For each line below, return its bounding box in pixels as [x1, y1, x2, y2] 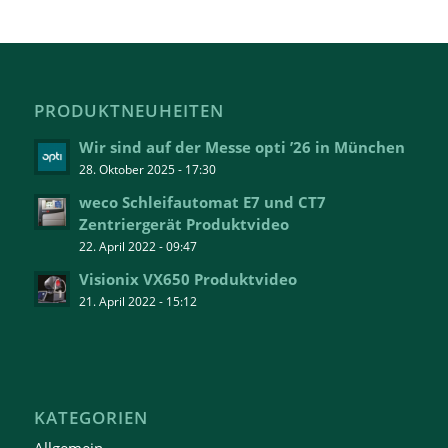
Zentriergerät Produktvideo [78, 213, 289, 234]
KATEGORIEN [33, 405, 148, 429]
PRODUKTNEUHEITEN [33, 98, 224, 122]
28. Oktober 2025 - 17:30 [78, 160, 216, 177]
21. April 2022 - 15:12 [78, 292, 197, 309]
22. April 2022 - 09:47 [78, 237, 197, 254]
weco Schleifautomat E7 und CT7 [78, 191, 326, 212]
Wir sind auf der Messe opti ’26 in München [78, 136, 405, 157]
